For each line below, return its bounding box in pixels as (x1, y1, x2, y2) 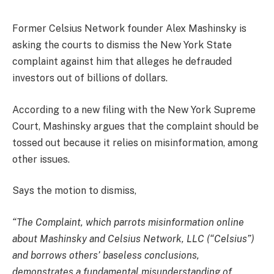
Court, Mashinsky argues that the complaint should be (12, 120, 259, 132)
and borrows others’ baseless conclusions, (12, 249, 199, 261)
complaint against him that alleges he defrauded (12, 56, 232, 67)
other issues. (12, 153, 70, 165)
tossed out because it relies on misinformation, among (12, 136, 258, 149)
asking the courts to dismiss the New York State (12, 39, 232, 51)
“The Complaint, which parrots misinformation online (12, 216, 244, 228)
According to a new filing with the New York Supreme (12, 103, 256, 116)
